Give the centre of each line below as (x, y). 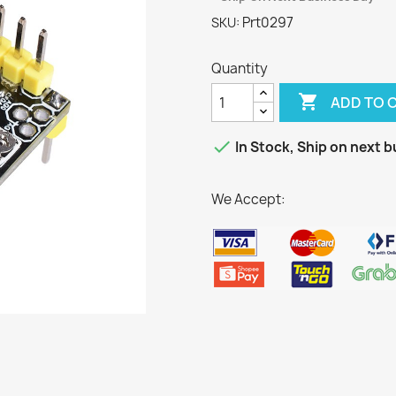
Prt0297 (268, 23)
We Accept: (248, 199)
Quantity (240, 69)
